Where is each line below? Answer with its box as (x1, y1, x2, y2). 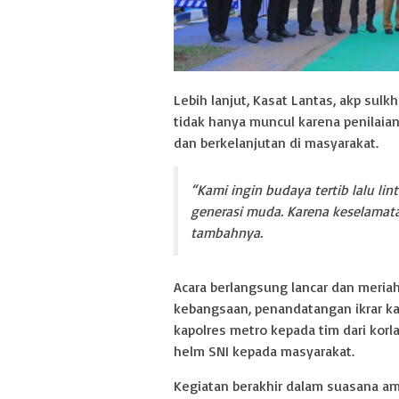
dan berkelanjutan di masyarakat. (174, 134, 379, 152)
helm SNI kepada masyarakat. (174, 342, 354, 361)
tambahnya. (191, 224, 263, 242)
